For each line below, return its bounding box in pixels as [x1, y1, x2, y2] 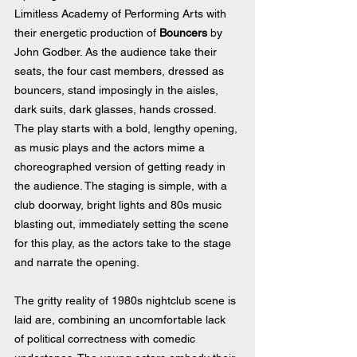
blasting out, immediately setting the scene [14, 218, 232, 230]
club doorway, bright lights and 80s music [14, 198, 225, 211]
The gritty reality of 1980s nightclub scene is [14, 294, 239, 307]
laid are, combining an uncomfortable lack [14, 313, 229, 326]
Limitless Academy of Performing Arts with [14, 7, 229, 20]
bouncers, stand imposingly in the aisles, [14, 84, 222, 96]
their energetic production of [14, 26, 159, 39]
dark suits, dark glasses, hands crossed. [14, 103, 223, 116]
